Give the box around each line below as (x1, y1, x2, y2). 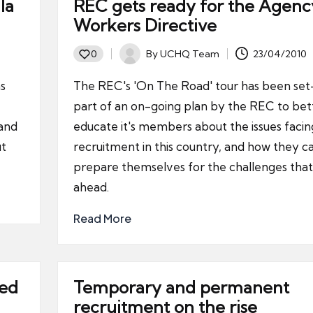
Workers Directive (73, 15, 217, 36)
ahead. (73, 180, 109, 194)
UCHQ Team (159, 47, 219, 60)
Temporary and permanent (73, 277, 289, 298)
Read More (73, 211, 131, 226)
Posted (118, 54, 152, 68)
